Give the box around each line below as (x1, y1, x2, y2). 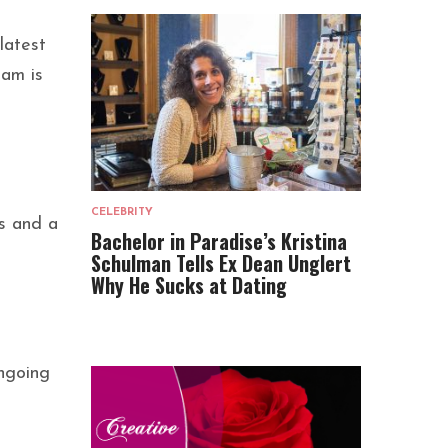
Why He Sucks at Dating (91, 269, 287, 300)
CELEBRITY (91, 206, 153, 218)
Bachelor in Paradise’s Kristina (91, 225, 347, 256)
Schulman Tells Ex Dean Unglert (91, 247, 351, 278)
